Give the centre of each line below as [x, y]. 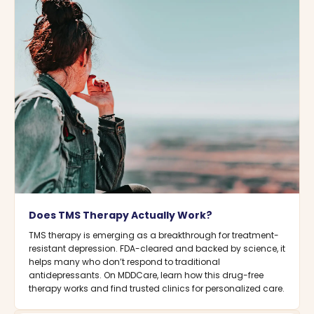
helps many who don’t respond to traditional [124, 262]
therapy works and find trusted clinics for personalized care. [157, 288]
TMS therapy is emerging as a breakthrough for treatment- [154, 235]
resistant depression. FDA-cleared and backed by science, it [157, 248]
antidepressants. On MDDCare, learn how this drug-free [146, 275]
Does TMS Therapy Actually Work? [121, 215]
